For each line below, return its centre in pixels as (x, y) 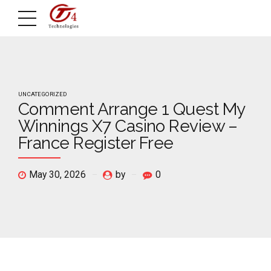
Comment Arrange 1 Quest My (132, 109)
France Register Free (96, 143)
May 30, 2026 (57, 175)
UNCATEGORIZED (43, 94)
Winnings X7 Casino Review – (128, 126)
